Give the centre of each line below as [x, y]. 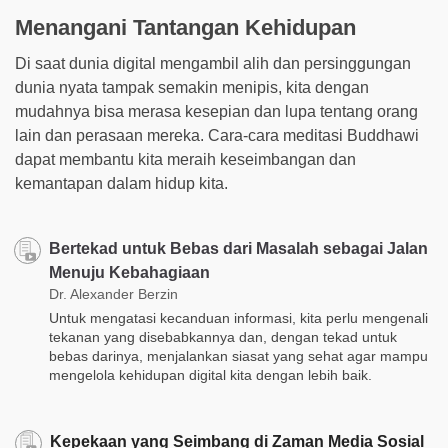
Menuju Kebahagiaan [129, 272]
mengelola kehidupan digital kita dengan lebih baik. [210, 374]
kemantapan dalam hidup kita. [121, 183]
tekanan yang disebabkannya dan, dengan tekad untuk [223, 336]
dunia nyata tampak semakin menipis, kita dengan [192, 87]
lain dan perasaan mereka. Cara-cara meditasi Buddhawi [217, 135]
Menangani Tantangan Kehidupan [185, 27]
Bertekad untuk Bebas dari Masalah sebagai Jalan [238, 248]
